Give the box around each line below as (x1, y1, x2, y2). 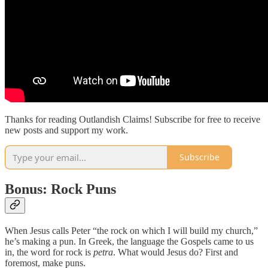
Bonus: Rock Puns (5, 181, 116, 197)
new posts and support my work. (5, 124, 128, 135)
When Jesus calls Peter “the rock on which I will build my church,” (5, 225, 258, 236)
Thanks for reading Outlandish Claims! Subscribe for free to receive (5, 114, 260, 124)
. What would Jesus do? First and (113, 246, 238, 257)
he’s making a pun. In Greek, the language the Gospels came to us (5, 236, 254, 246)
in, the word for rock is (5, 246, 93, 257)
